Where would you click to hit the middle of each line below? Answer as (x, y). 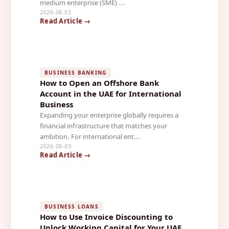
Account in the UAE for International (111, 93)
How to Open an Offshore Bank (99, 83)
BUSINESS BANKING (76, 72)
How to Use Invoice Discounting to (106, 216)
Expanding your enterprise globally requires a (109, 115)
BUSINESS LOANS (72, 206)
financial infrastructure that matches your (104, 125)
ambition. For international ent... (90, 136)
